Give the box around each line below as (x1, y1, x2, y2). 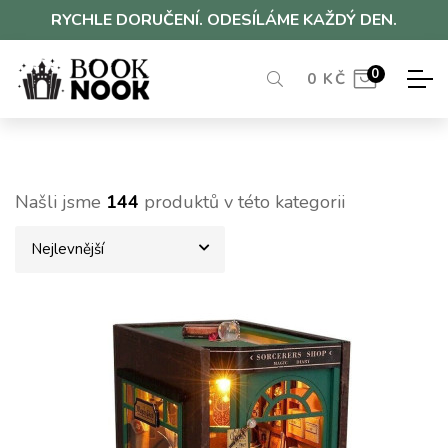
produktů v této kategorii (139, 190, 345, 214)
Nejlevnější (31, 239, 104, 259)
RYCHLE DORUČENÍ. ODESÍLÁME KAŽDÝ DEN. (51, 9, 397, 31)
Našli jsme (15, 190, 106, 214)
